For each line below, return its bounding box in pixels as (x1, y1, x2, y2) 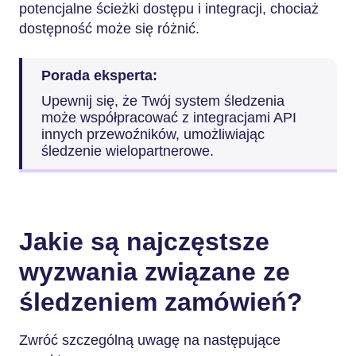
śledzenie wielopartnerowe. (41, 142, 214, 159)
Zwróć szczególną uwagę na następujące (19, 332, 281, 348)
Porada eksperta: (41, 68, 161, 83)
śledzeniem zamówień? (19, 287, 303, 316)
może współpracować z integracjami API (41, 109, 296, 126)
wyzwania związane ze (19, 257, 290, 286)
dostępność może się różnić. (19, 20, 199, 37)
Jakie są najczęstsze (19, 226, 269, 256)
